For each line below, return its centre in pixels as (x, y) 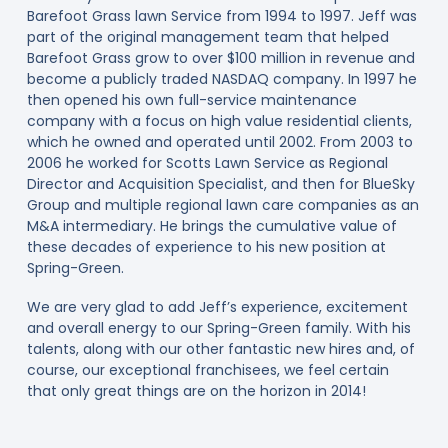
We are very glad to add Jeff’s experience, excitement (217, 306)
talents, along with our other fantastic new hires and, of (220, 348)
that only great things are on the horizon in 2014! (196, 390)
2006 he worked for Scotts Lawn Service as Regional (207, 162)
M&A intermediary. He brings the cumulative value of (211, 225)
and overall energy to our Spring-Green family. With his (218, 327)
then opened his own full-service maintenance (191, 99)
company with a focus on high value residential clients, (219, 120)
